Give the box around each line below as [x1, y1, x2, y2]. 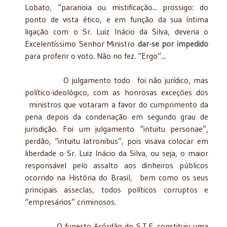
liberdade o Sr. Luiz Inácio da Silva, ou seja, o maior [25, 147, 208, 158]
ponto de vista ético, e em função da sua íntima [25, 14, 208, 24]
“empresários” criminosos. [25, 196, 116, 207]
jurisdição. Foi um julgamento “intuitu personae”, [25, 123, 208, 134]
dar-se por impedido [137, 38, 209, 49]
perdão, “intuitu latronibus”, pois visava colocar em [25, 135, 208, 146]
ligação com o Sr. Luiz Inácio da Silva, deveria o [25, 26, 208, 36]
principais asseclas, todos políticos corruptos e [25, 184, 208, 195]
